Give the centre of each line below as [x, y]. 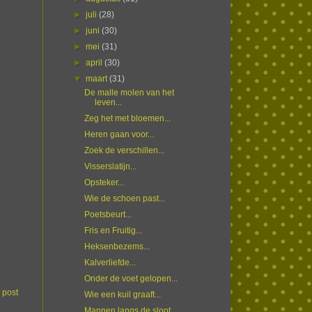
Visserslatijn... [110, 167]
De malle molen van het [129, 93]
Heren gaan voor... [119, 135]
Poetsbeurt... [108, 215]
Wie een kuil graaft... [122, 295]
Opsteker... [104, 183]
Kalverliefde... [110, 263]
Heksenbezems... [117, 247]
